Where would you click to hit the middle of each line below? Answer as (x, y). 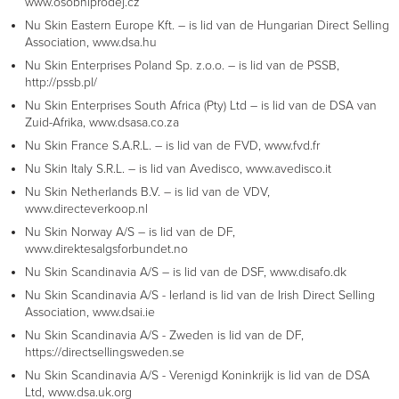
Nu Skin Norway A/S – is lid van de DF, (130, 232)
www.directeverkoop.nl (86, 209)
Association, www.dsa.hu (91, 42)
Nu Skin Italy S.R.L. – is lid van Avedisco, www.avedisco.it (178, 169)
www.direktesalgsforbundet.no (106, 249)
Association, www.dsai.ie (90, 312)
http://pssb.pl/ (61, 82)
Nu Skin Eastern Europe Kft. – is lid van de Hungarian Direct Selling (207, 25)
